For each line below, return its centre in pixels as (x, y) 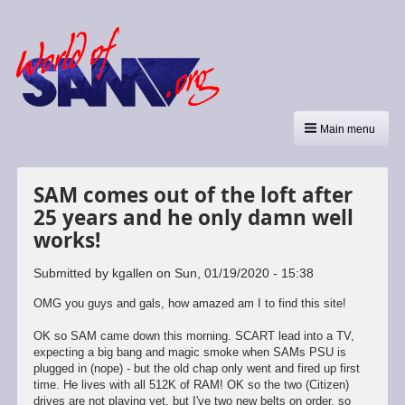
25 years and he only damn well (193, 217)
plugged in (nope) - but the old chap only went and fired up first (196, 369)
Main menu (348, 130)
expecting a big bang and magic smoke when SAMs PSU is (189, 353)
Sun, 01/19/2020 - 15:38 (244, 273)
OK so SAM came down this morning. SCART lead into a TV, (193, 336)
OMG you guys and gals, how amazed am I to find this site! (189, 303)
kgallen (132, 273)
